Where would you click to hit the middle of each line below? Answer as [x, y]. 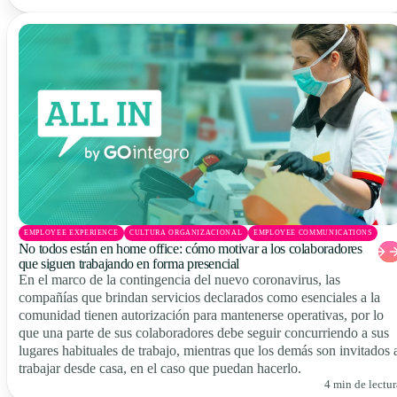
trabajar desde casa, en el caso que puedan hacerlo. [160, 369]
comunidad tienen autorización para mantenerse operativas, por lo [201, 315]
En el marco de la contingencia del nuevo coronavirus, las [179, 280]
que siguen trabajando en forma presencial [129, 264]
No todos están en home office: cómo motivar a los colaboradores [190, 249]
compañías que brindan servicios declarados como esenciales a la [199, 298]
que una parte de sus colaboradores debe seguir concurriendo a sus [203, 333]
